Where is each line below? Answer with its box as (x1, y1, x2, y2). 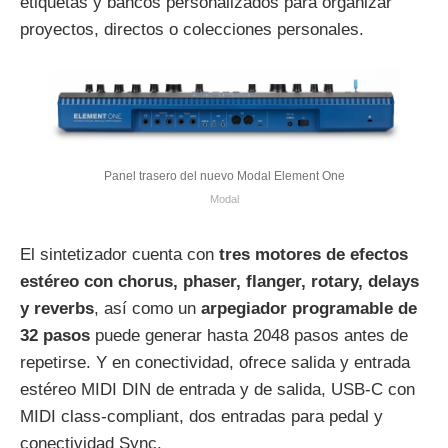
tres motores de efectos (219, 244, 408, 264)
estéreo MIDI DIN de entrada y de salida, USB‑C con (20, 379, 415, 399)
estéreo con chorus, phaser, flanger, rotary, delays (20, 271, 419, 291)
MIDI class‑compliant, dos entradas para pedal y (20, 406, 383, 426)
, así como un (94, 298, 201, 318)
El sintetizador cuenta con (20, 244, 219, 264)
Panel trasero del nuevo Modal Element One (103, 168, 345, 183)
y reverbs (20, 298, 94, 318)
